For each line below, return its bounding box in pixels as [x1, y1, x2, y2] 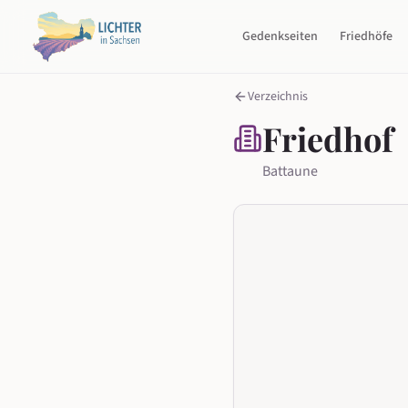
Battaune [262, 161, 318, 181]
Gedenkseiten [242, 27, 319, 46]
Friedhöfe [340, 27, 393, 46]
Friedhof [262, 117, 393, 160]
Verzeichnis [248, 87, 308, 106]
